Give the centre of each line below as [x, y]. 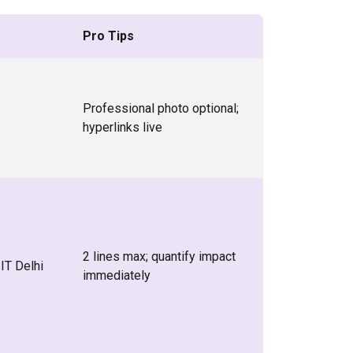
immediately [117, 275]
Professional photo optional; [161, 108]
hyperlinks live [123, 127]
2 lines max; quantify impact [159, 256]
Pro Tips [108, 36]
